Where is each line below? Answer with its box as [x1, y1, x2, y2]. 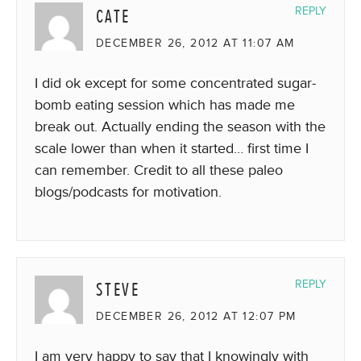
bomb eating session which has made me [35, 96, 295, 114]
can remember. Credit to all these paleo [35, 161, 283, 179]
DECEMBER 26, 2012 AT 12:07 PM [96, 309, 297, 323]
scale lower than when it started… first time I [35, 139, 309, 157]
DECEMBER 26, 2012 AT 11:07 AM [96, 36, 295, 50]
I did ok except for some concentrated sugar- [35, 74, 316, 92]
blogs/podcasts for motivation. [35, 183, 222, 201]
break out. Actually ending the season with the [35, 118, 326, 135]
